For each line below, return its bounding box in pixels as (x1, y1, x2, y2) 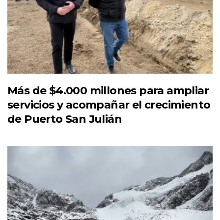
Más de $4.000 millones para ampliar (7, 83, 209, 97)
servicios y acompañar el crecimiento (7, 98, 211, 111)
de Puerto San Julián (7, 112, 122, 126)
